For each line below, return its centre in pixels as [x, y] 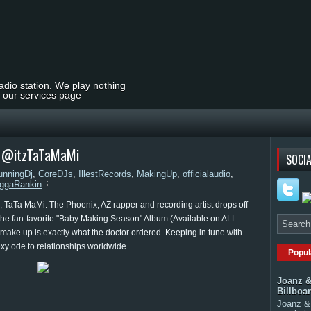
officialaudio [207, 174]
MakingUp [157, 174]
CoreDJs [56, 174]
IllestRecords [105, 174]
